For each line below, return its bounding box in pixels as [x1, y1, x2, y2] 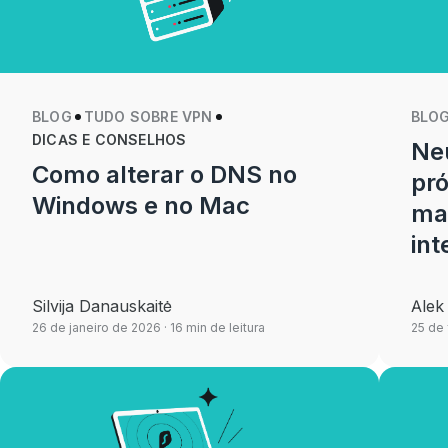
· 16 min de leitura [161, 320, 265, 335]
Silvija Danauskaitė [32, 296, 172, 316]
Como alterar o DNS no [32, 160, 298, 189]
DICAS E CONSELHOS [32, 131, 187, 148]
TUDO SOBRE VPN [83, 108, 213, 125]
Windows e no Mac [32, 191, 251, 220]
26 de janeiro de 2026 [32, 320, 161, 335]
